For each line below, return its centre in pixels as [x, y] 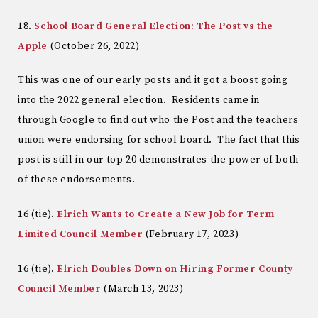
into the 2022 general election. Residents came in [139, 100]
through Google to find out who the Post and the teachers [158, 120]
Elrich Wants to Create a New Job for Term [166, 215]
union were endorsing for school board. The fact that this [159, 140]
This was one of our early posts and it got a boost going [153, 81]
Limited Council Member [81, 235]
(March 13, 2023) [142, 289]
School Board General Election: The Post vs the [154, 26]
